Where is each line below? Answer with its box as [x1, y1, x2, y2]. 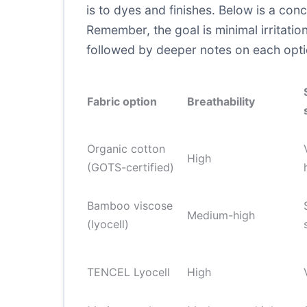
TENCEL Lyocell [87, 265, 170, 279]
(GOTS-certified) [87, 160, 174, 174]
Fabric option [87, 95, 157, 108]
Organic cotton [87, 142, 165, 156]
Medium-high [187, 208, 255, 222]
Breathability [187, 95, 255, 108]
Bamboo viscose [87, 199, 173, 212]
